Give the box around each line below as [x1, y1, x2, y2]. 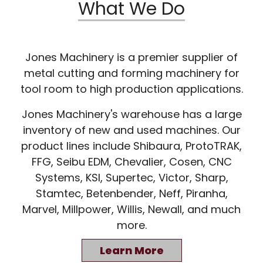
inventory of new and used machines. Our [22, 123, 241, 138]
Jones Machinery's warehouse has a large [21, 107, 242, 122]
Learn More [99, 243, 164, 258]
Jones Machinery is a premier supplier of [25, 50, 238, 65]
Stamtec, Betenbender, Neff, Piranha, [35, 186, 228, 201]
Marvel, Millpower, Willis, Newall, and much [22, 202, 241, 217]
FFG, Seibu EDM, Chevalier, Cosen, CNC [31, 154, 232, 170]
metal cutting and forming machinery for [23, 66, 240, 81]
